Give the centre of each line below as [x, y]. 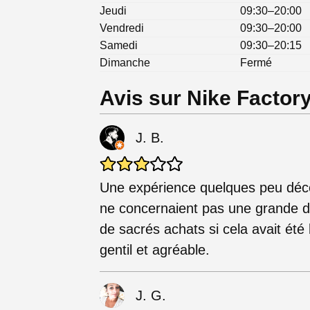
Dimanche [125, 63]
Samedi [119, 46]
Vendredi [122, 28]
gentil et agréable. [155, 250]
